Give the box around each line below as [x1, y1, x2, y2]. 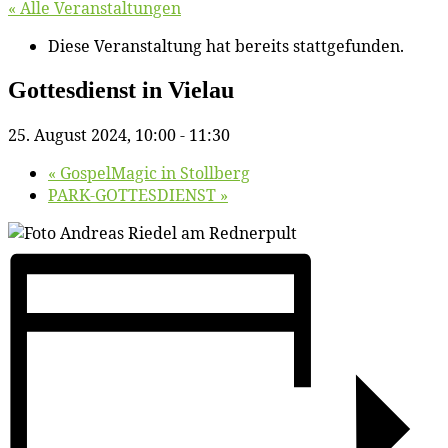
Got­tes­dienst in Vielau [8, 76, 234, 103]
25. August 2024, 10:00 [8, 123, 176, 146]
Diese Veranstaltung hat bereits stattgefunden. [48, 35, 404, 57]
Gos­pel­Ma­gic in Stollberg [56, 161, 250, 184]
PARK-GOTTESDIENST [48, 183, 220, 206]
